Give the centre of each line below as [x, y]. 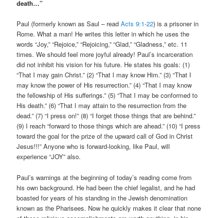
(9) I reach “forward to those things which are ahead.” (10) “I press [109, 126]
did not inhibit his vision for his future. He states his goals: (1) [103, 65]
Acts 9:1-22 [137, 24]
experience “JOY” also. [49, 157]
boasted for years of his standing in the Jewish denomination [102, 198]
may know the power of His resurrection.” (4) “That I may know [104, 85]
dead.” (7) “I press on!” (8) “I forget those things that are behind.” [106, 116]
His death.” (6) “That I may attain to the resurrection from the [102, 106]
